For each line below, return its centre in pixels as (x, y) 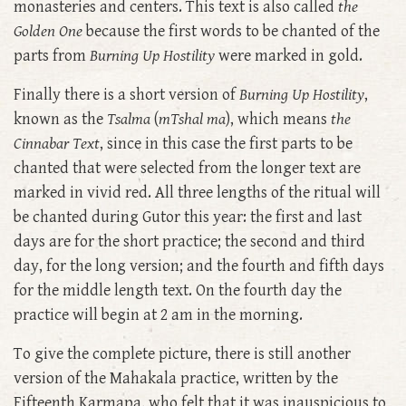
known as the (60, 120)
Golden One (48, 32)
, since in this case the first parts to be (226, 144)
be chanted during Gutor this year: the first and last (188, 217)
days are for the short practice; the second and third (189, 242)
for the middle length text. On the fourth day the (178, 291)
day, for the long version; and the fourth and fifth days (199, 266)
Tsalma (129, 120)
